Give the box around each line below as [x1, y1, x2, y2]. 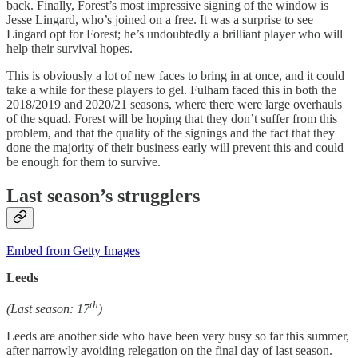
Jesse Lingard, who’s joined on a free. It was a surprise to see [6, 12, 313, 26]
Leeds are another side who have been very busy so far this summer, [6, 328, 349, 343]
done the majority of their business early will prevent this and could [6, 140, 344, 154]
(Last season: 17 [6, 301, 89, 316]
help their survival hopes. [6, 41, 133, 55]
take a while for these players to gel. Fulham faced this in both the [6, 82, 336, 97]
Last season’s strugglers [6, 185, 200, 206]
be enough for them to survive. [6, 154, 161, 169]
